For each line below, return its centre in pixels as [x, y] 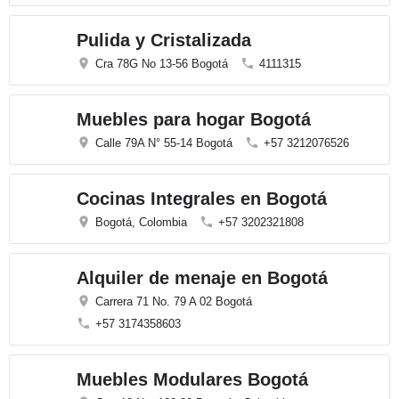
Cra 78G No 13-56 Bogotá [162, 64]
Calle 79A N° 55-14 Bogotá [164, 143]
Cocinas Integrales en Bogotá [202, 199]
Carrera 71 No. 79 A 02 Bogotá [174, 301]
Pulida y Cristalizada [164, 40]
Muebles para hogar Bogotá [194, 119]
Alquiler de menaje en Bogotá [202, 278]
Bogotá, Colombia [141, 222]
